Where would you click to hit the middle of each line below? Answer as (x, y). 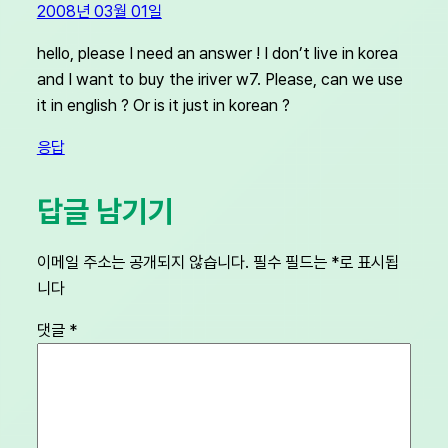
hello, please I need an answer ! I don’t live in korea (217, 52)
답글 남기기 (105, 211)
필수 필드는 (291, 261)
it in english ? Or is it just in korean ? (163, 104)
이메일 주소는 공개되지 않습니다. (142, 261)
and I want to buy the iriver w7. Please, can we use (219, 78)
